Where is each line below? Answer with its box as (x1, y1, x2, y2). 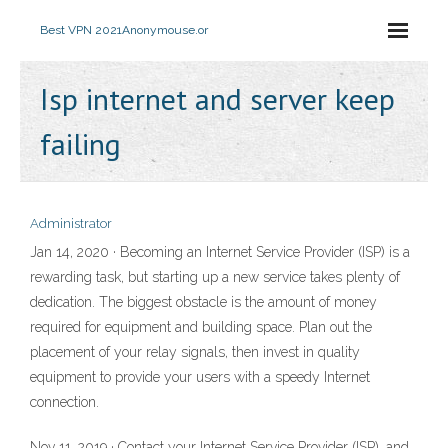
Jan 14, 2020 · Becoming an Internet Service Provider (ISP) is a (30, 244, 410, 260)
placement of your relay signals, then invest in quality (30, 344, 360, 360)
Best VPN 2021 (40, 23, 122, 37)
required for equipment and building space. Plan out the (30, 319, 372, 335)
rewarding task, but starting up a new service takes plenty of (30, 269, 400, 285)
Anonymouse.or (122, 23, 208, 37)
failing (40, 124, 121, 163)
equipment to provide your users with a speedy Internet (30, 369, 370, 385)
